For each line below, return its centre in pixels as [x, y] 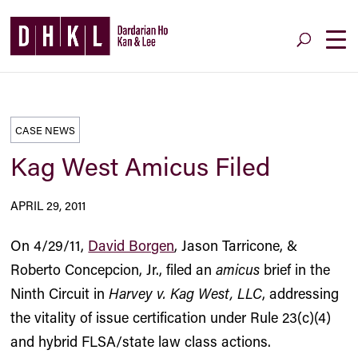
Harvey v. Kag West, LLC [186, 293]
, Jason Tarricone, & [236, 245]
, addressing [301, 293]
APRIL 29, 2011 [48, 205]
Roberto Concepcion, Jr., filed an [113, 269]
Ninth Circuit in [60, 293]
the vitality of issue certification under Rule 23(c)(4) [171, 317]
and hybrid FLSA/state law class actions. [141, 341]
